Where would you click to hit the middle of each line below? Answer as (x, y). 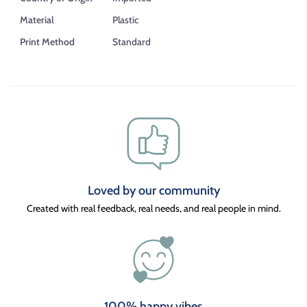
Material (37, 20)
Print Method (47, 41)
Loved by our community (153, 190)
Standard (132, 41)
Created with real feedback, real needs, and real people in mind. (153, 208)
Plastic (125, 20)
